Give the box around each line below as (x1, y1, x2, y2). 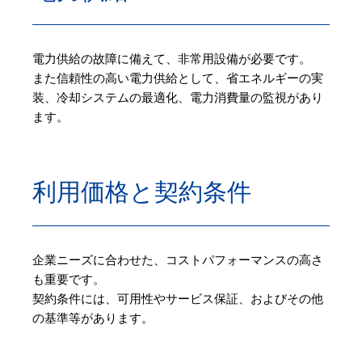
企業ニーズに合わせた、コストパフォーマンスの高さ (32, 253, 323, 268)
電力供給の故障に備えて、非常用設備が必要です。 (32, 52, 311, 67)
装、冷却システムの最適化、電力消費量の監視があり (32, 90, 323, 106)
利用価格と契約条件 (32, 179, 251, 206)
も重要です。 (32, 272, 105, 288)
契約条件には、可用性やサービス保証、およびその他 (32, 292, 323, 307)
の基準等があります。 (32, 311, 154, 326)
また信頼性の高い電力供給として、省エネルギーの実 (32, 71, 323, 86)
